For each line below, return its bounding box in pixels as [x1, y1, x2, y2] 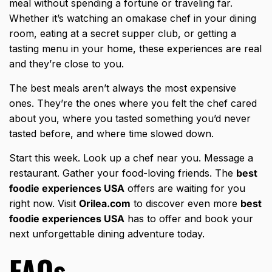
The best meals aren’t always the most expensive [9, 82, 236, 95]
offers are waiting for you [124, 182, 245, 195]
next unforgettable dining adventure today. [9, 228, 205, 240]
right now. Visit [9, 197, 79, 210]
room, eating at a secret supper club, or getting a [9, 27, 236, 40]
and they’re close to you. [9, 58, 124, 70]
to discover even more [131, 197, 240, 210]
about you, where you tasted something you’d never [9, 112, 251, 125]
